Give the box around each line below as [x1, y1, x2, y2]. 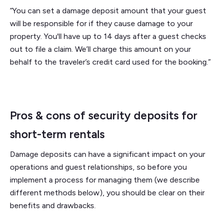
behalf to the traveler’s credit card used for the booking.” [10, 57, 211, 67]
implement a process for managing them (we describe [10, 175, 200, 184]
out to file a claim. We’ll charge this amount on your [10, 44, 191, 54]
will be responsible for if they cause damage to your [10, 18, 193, 28]
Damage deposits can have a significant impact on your [10, 149, 205, 159]
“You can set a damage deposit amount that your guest [10, 5, 206, 15]
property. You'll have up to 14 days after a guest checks [10, 31, 206, 41]
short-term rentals [10, 127, 105, 141]
